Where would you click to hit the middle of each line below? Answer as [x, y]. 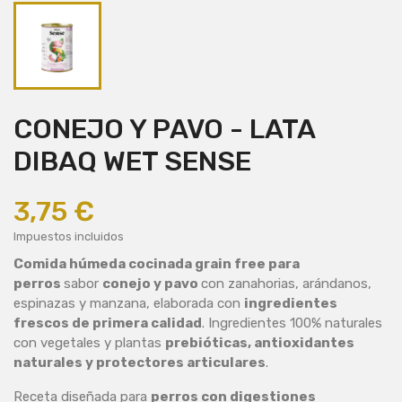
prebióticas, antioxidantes [260, 343]
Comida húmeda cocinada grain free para [157, 264]
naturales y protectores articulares [140, 363]
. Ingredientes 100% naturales [292, 323]
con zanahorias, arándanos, [286, 284]
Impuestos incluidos [69, 237]
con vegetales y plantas [89, 343]
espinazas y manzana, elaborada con [129, 304]
